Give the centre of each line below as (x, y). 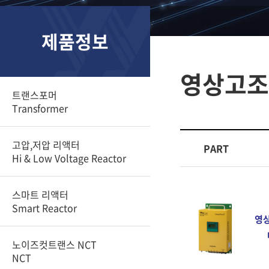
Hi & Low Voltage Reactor (69, 158)
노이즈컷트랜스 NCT (54, 244)
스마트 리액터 (40, 195)
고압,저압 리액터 (46, 145)
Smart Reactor (44, 208)
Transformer (40, 108)
